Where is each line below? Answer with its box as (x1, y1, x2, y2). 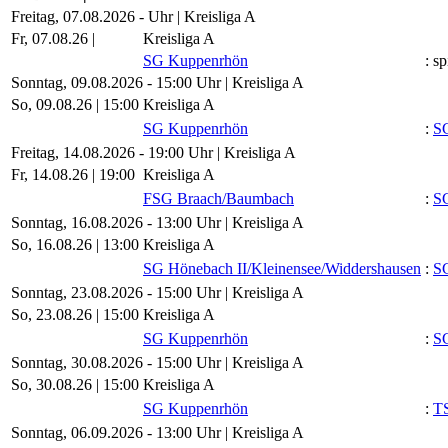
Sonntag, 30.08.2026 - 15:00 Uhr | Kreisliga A (11, 354, 304, 372)
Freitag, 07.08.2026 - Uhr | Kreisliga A (11, 8, 256, 26)
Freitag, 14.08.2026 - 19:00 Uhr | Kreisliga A (11, 144, 296, 162)
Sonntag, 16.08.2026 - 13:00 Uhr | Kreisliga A (11, 214, 304, 232)
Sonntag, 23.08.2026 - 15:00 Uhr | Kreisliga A (11, 284, 304, 302)
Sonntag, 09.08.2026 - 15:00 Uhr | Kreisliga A (11, 74, 304, 92)
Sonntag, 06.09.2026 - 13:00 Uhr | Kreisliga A (11, 424, 304, 442)
